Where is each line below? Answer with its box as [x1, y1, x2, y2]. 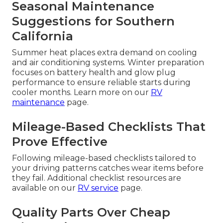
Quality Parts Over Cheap [12, 205, 170, 220]
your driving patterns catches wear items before [12, 163, 204, 173]
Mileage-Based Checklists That [12, 119, 206, 134]
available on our [12, 183, 78, 193]
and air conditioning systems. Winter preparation [12, 58, 204, 68]
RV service [78, 183, 118, 193]
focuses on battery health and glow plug [12, 68, 176, 78]
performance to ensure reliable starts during [12, 78, 191, 88]
